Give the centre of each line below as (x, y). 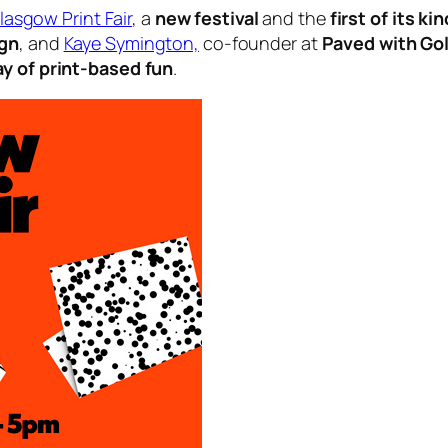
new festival (206, 17)
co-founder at (260, 42)
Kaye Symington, (131, 42)
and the (294, 17)
